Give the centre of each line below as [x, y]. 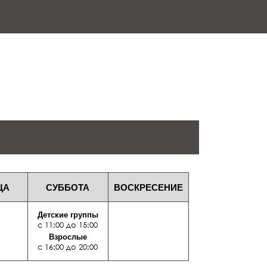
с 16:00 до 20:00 [68, 247]
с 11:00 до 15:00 [68, 225]
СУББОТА [68, 187]
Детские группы [68, 215]
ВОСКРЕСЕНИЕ [148, 187]
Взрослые [68, 237]
